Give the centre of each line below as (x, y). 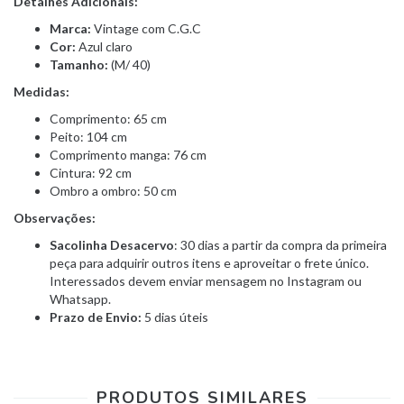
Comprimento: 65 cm (108, 119)
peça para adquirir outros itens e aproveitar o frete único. (209, 263)
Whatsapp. (80, 299)
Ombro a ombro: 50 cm (113, 191)
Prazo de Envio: (96, 317)
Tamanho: (79, 65)
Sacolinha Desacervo (112, 245)
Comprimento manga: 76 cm (128, 155)
